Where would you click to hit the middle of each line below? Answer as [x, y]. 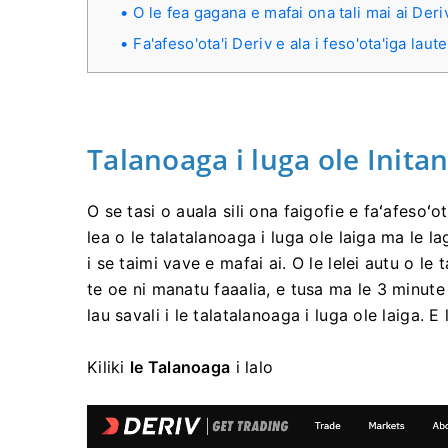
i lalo [252, 367]
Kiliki [108, 367]
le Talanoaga [180, 367]
